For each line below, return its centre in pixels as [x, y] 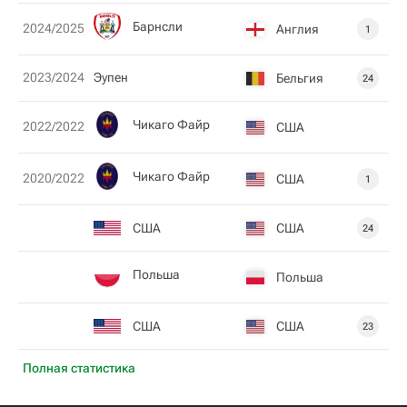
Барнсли [158, 26]
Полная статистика [79, 368]
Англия [298, 29]
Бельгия [300, 78]
